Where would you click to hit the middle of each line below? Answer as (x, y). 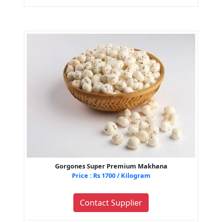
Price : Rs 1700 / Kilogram (111, 176)
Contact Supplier (111, 203)
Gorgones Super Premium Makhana (111, 166)
